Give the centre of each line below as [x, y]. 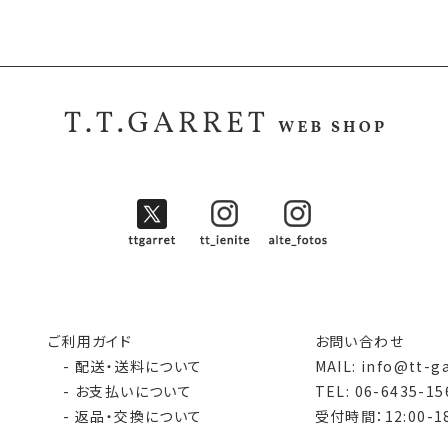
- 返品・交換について [125, 415]
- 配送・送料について [125, 365]
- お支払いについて [120, 390]
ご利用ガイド [90, 340]
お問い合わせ [359, 340]
